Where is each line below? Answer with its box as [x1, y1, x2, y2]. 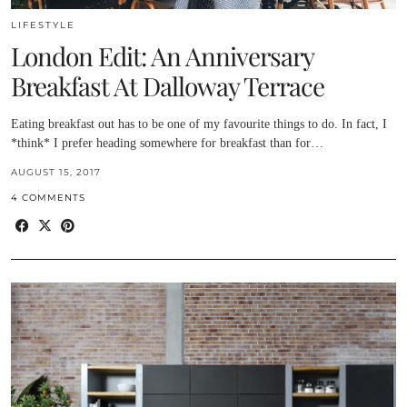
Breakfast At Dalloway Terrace [11, 69, 324, 104]
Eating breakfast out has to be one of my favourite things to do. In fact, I [11, 117, 387, 132]
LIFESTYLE [11, 19, 75, 32]
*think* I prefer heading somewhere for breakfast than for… [11, 136, 323, 151]
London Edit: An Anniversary [11, 39, 313, 74]
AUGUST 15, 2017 [11, 166, 101, 179]
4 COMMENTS [11, 192, 85, 204]
